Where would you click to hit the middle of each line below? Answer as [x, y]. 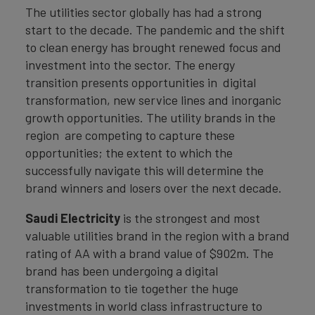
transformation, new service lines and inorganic [153, 100]
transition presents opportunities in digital [141, 83]
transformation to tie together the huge [132, 289]
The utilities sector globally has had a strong [143, 12]
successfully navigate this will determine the [144, 171]
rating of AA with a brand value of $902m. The [149, 253]
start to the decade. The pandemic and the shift [155, 30]
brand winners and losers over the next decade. [154, 188]
